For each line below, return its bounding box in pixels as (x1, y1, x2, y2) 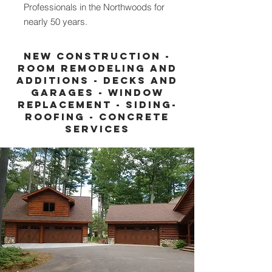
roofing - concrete (25, 110, 169, 123)
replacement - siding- (17, 98, 177, 110)
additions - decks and (16, 74, 178, 86)
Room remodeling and (17, 62, 177, 74)
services (64, 123, 130, 135)
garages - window (30, 86, 164, 98)
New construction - (24, 50, 171, 62)
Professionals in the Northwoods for (24, 1, 165, 13)
